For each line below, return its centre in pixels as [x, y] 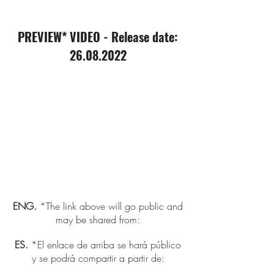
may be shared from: [98, 220]
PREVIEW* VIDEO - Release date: [98, 37]
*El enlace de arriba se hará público [105, 245]
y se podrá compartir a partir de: [98, 258]
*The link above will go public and [110, 206]
